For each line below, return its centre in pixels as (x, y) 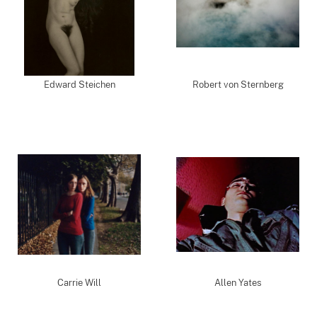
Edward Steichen (79, 85)
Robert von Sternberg (238, 85)
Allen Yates (238, 283)
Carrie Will (79, 283)
